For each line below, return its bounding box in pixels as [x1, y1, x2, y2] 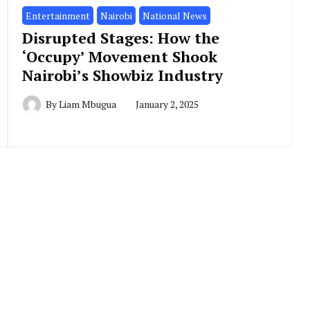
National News [142, 9, 207, 23]
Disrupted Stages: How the [21, 28, 219, 48]
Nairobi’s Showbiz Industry [21, 65, 223, 86]
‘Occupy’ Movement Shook [21, 46, 217, 67]
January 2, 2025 [135, 98, 199, 111]
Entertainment [25, 9, 90, 23]
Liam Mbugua [58, 98, 116, 111]
